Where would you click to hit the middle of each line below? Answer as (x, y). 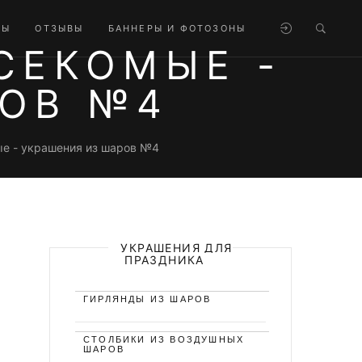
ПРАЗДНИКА (164, 260)
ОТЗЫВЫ (59, 28)
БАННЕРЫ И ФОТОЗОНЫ (177, 28)
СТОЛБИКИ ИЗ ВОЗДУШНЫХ (164, 339)
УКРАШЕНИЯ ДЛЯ (177, 248)
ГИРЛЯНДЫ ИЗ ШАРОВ (147, 299)
